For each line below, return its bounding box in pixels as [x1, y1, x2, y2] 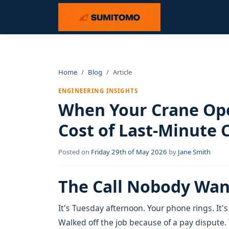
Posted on [58, 147, 91, 156]
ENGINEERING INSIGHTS [58, 87, 139, 95]
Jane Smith [178, 147, 211, 156]
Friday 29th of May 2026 [91, 147, 167, 156]
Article [113, 67, 132, 77]
